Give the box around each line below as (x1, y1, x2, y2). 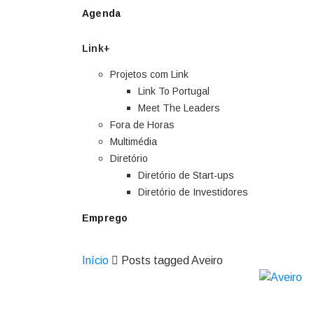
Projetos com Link (110, 69, 189, 80)
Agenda (82, 8, 121, 19)
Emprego (82, 212, 128, 224)
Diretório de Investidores (138, 186, 248, 198)
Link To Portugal (138, 86, 210, 97)
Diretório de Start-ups (138, 170, 234, 181)
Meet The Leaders (138, 102, 220, 114)
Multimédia (110, 136, 157, 147)
